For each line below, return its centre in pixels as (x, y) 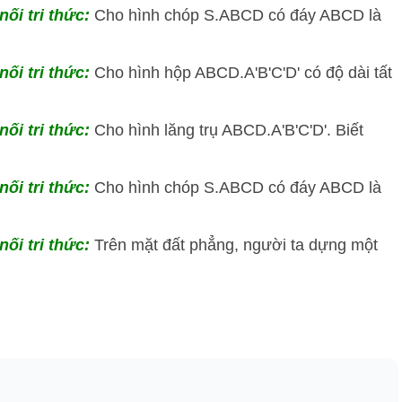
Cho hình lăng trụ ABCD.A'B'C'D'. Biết (229, 131)
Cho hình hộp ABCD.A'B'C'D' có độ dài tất (243, 73)
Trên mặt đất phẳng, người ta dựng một (236, 245)
